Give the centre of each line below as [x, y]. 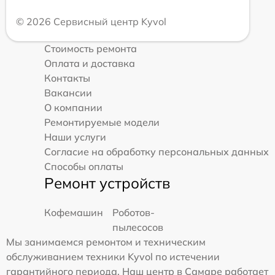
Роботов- [134, 212]
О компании [73, 107]
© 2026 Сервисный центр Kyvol [91, 21]
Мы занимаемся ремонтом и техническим [106, 242]
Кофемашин [74, 212]
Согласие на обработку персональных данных [157, 151]
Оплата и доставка [90, 63]
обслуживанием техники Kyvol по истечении [113, 256]
